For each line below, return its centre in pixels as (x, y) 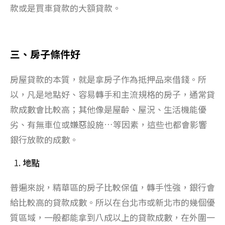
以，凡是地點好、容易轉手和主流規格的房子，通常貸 (113, 94)
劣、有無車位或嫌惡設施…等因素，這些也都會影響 (108, 124)
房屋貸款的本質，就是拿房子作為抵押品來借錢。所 (108, 79)
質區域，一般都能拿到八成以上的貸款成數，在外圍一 (113, 217)
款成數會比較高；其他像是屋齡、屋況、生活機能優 (108, 109)
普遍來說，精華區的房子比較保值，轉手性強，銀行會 (113, 187)
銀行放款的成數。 (44, 139)
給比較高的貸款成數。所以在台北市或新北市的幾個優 (113, 202)
